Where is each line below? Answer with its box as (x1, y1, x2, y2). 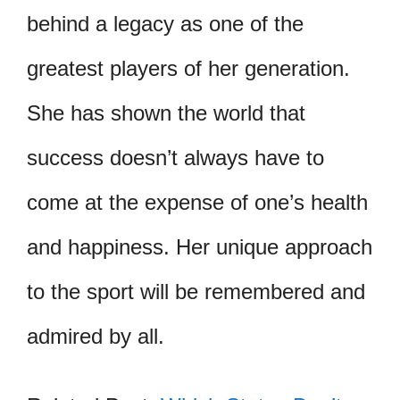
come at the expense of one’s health (27, 190, 368, 215)
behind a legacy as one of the (27, 12, 304, 37)
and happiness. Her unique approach (27, 235, 372, 260)
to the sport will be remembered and (27, 279, 365, 304)
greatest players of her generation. (27, 56, 350, 81)
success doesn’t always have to (27, 146, 324, 171)
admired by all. (27, 324, 164, 349)
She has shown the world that (27, 101, 305, 126)
